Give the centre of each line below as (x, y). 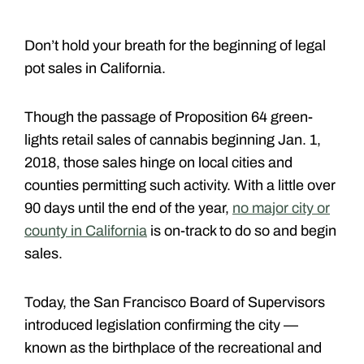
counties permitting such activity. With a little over (180, 185)
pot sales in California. (95, 68)
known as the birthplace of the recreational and (173, 347)
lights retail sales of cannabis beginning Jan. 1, (173, 139)
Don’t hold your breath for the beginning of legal (175, 45)
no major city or (281, 208)
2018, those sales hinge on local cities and (158, 162)
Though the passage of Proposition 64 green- (169, 117)
